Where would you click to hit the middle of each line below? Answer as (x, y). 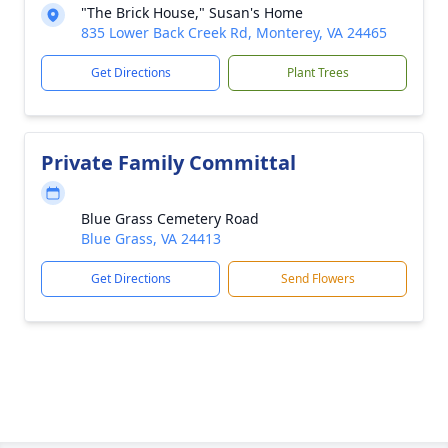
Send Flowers (317, 278)
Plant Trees (317, 72)
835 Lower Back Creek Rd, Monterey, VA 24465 (234, 32)
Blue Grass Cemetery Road (170, 218)
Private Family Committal (168, 162)
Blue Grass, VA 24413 (151, 238)
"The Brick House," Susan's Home (192, 12)
